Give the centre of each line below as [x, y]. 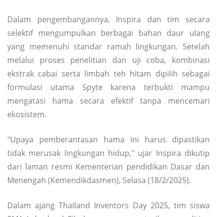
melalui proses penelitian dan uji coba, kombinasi [108, 60]
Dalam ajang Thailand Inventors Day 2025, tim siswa [108, 205]
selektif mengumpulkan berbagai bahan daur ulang [108, 33]
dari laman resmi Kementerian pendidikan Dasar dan [108, 166]
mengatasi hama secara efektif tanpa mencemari [108, 101]
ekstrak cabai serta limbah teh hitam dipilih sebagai [108, 73]
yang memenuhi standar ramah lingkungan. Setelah [108, 46]
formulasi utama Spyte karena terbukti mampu [108, 87]
